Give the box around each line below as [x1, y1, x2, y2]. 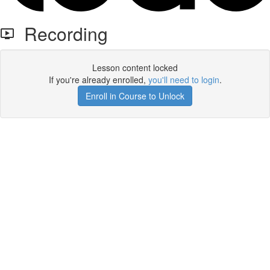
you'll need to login [148, 74, 219, 86]
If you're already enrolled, [48, 74, 148, 86]
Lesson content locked [92, 61, 178, 74]
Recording [14, 20, 108, 46]
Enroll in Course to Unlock [86, 90, 184, 102]
